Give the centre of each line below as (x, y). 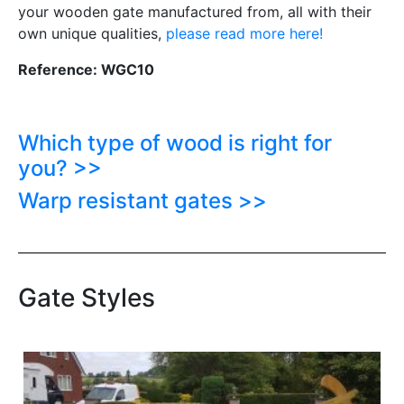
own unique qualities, (92, 34)
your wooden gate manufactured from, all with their (195, 12)
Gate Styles (87, 298)
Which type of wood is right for (175, 143)
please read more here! (244, 34)
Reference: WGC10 (86, 70)
